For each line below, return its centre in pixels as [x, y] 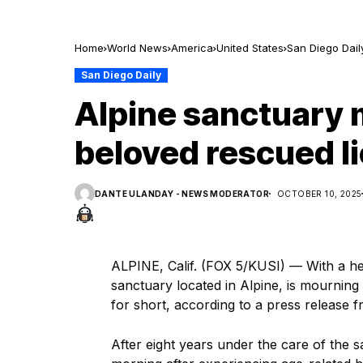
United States [250, 48]
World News [137, 48]
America [192, 48]
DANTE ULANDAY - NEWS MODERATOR [182, 193]
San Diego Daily [121, 75]
